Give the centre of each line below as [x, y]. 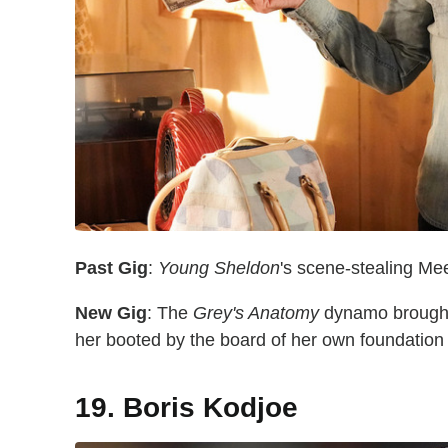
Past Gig [111, 268]
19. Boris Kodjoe [190, 408]
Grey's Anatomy [256, 313]
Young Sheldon [219, 268]
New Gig [111, 313]
